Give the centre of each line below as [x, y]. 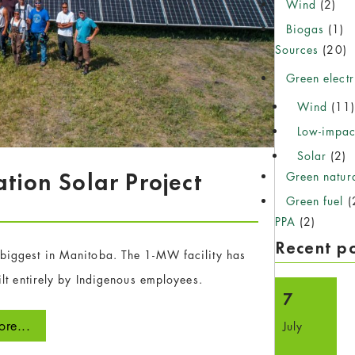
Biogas [305, 29]
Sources [297, 49]
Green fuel [315, 201]
